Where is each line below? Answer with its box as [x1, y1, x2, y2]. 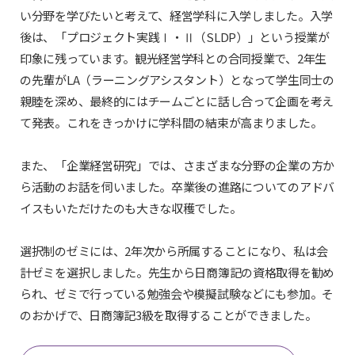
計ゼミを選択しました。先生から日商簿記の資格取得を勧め [20, 264, 334, 281]
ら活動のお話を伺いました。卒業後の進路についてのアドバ [20, 178, 334, 196]
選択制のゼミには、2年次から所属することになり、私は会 [20, 242, 328, 260]
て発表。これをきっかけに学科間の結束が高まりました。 [20, 114, 323, 132]
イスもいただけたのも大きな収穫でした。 [20, 200, 242, 217]
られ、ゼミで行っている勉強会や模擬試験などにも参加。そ [20, 285, 334, 303]
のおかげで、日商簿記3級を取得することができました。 [20, 307, 317, 324]
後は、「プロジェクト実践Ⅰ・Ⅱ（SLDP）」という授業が [20, 29, 330, 46]
